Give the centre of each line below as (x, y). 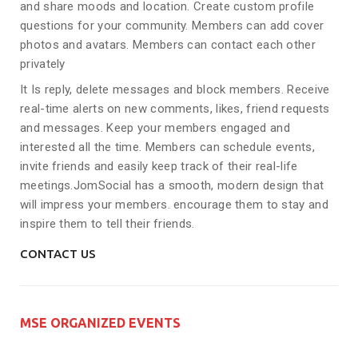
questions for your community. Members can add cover (172, 26)
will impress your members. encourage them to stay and (174, 205)
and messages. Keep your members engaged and (155, 128)
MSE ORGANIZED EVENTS (100, 323)
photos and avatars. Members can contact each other (168, 45)
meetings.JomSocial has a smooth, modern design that (172, 186)
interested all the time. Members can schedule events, (167, 147)
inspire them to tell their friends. (107, 224)
